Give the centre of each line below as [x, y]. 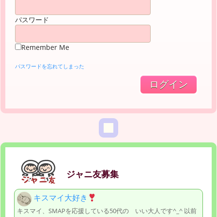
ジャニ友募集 [93, 174]
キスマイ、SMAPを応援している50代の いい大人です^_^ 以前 [107, 210]
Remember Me [45, 47]
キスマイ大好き [61, 198]
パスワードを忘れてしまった [50, 66]
